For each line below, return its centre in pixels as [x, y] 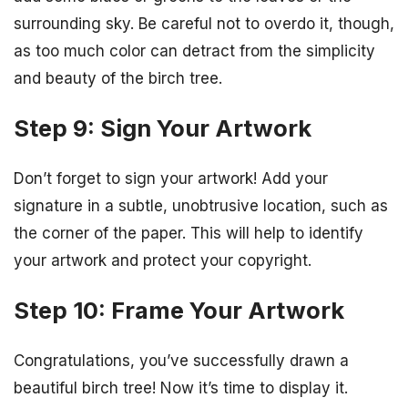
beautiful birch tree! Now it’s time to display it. [181, 388]
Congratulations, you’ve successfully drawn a [181, 361]
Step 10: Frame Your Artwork [179, 310]
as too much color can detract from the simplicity [194, 51]
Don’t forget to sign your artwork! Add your [171, 178]
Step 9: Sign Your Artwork [163, 127]
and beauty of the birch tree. [118, 78]
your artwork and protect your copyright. [163, 260]
